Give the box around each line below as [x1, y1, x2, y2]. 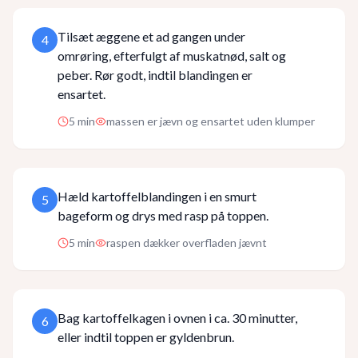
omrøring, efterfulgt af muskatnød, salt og [58, 48, 286, 63]
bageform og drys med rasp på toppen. [58, 208, 268, 223]
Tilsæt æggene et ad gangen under [58, 29, 245, 44]
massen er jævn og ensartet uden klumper [106, 114, 315, 128]
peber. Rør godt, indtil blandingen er [58, 67, 253, 82]
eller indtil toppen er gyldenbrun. [58, 329, 234, 344]
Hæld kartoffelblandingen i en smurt [58, 189, 257, 204]
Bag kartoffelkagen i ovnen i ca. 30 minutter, [58, 310, 297, 325]
